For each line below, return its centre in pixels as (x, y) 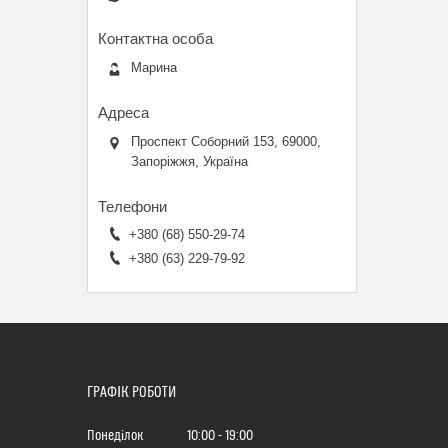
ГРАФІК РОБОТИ (131, 393)
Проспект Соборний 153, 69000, (226, 142)
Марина (154, 68)
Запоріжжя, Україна (189, 162)
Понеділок (115, 436)
